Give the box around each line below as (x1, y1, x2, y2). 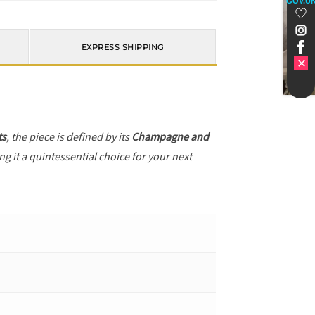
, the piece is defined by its (6, 129, 132, 143)
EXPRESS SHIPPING (81, 41, 165, 52)
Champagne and (131, 129, 210, 143)
